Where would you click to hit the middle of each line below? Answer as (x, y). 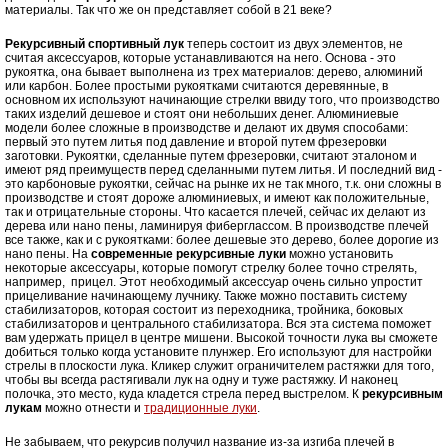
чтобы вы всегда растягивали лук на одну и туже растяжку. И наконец (201, 380)
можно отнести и (93, 408)
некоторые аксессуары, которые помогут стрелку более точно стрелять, (211, 268)
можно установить (339, 254)
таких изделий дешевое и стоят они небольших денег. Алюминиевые (202, 114)
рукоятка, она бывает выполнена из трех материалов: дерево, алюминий (214, 72)
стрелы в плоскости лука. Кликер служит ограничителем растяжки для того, (219, 366)
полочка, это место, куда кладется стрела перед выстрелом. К (183, 394)
